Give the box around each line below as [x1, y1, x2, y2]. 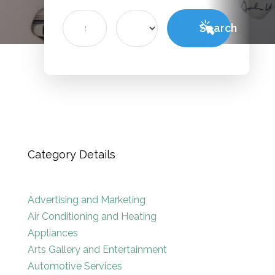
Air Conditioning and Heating [27, 210, 157, 222]
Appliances [27, 227, 78, 239]
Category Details [27, 147, 115, 161]
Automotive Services [27, 260, 122, 272]
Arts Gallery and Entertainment [27, 243, 167, 255]
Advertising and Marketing [27, 193, 145, 206]
